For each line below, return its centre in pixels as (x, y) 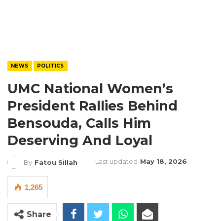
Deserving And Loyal (80, 140)
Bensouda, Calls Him (79, 123)
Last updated (117, 161)
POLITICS (50, 66)
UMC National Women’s (90, 89)
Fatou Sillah (56, 162)
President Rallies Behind (92, 106)
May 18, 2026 (164, 161)
